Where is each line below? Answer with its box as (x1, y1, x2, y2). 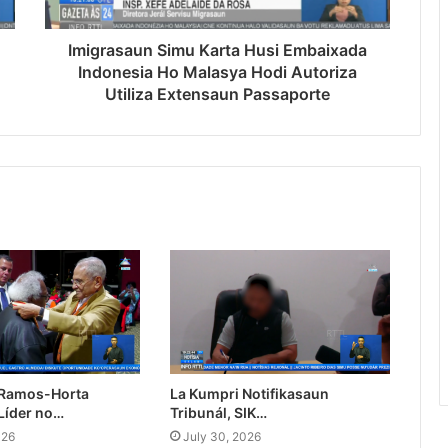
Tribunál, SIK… (169, 404, 267, 422)
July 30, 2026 (182, 429, 261, 445)
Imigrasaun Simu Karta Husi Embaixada (68, 40, 367, 61)
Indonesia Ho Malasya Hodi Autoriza (78, 62, 357, 83)
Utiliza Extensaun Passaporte (105, 84, 330, 105)
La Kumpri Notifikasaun (169, 385, 329, 403)
